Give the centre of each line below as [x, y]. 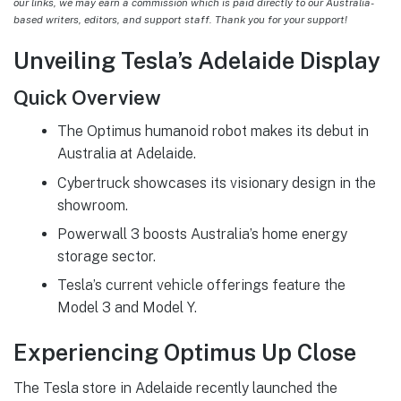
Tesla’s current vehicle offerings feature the [201, 286]
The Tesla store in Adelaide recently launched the [175, 388]
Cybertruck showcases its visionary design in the [216, 183]
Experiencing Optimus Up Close [185, 352]
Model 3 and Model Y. [127, 308]
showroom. [92, 205]
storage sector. [106, 256]
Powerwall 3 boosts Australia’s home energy [202, 234]
